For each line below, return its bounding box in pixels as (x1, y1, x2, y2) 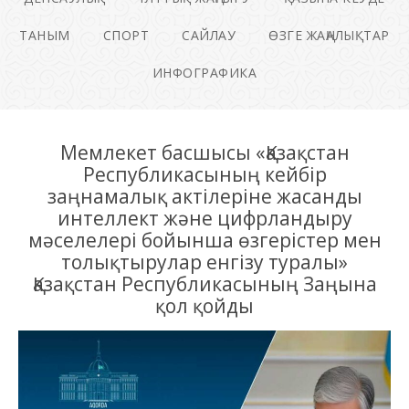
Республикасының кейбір (82, 162, 327, 188)
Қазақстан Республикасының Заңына (32, 271, 377, 298)
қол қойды (155, 293, 254, 320)
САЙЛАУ (182, 26, 236, 45)
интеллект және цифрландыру (57, 205, 352, 232)
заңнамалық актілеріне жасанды (47, 184, 362, 210)
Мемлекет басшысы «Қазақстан (59, 140, 350, 166)
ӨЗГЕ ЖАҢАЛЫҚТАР (268, 26, 390, 45)
